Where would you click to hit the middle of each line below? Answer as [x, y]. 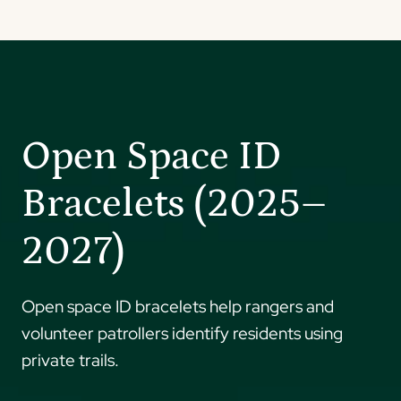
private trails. [70, 361]
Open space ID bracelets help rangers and [178, 307]
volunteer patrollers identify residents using [182, 334]
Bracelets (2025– [174, 205]
